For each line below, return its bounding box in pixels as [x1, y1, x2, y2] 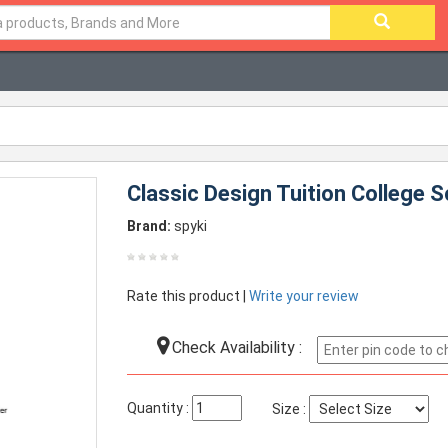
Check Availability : [168, 338, 303, 357]
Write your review [249, 288, 360, 304]
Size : [272, 401, 310, 417]
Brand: [127, 218, 172, 234]
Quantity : [127, 400, 193, 416]
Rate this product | [127, 288, 250, 304]
